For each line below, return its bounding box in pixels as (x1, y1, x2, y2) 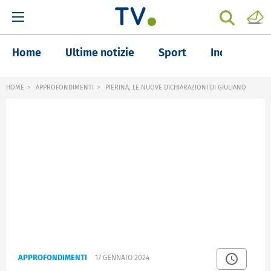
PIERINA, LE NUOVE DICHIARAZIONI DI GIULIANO (103, 83, 246, 91)
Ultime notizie (65, 46, 134, 59)
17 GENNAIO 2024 (95, 253, 149, 263)
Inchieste (211, 46, 256, 59)
